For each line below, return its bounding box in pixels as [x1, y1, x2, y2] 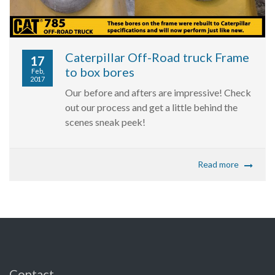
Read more [198, 159, 239, 170]
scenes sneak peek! [65, 116, 145, 128]
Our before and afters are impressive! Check [65, 87, 251, 99]
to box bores [65, 64, 134, 80]
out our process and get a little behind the [65, 101, 238, 114]
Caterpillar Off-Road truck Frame [65, 50, 249, 65]
